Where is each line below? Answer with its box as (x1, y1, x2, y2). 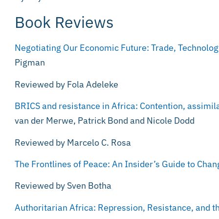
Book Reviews (15, 12, 114, 33)
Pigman (15, 57, 45, 68)
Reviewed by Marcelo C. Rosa (15, 136, 131, 148)
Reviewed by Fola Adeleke (15, 78, 118, 90)
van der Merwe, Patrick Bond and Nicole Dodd (15, 115, 195, 127)
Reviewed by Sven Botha (15, 180, 111, 192)
